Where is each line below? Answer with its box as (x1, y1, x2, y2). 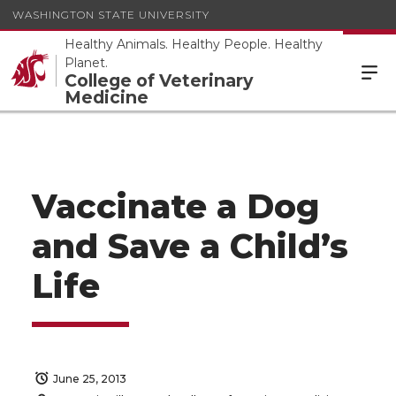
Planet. (65, 55, 108, 71)
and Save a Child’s (32, 226, 348, 266)
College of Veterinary (65, 70, 253, 91)
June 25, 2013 (53, 372, 126, 385)
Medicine (65, 87, 148, 108)
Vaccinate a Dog (32, 187, 319, 226)
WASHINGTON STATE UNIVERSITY (12, 7, 209, 21)
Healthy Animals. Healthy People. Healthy (65, 36, 323, 52)
